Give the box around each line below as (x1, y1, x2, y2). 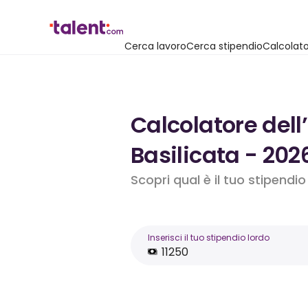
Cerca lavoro (124, 39, 186, 53)
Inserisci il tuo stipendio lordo (148, 232, 269, 243)
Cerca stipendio (186, 39, 263, 53)
